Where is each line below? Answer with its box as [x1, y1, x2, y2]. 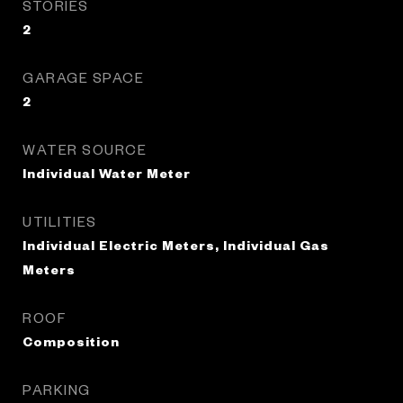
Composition [22, 333, 120, 349]
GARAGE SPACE [22, 68, 144, 85]
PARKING [22, 381, 91, 398]
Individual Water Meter [22, 165, 191, 181]
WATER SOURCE [22, 140, 147, 157]
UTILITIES [22, 212, 97, 229]
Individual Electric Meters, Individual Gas [22, 237, 329, 253]
